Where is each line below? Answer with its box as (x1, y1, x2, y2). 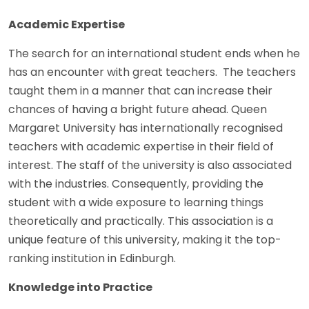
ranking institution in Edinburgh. (8, 250, 176, 266)
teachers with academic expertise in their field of (8, 138, 274, 154)
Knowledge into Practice (8, 279, 152, 295)
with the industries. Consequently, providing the (8, 175, 263, 192)
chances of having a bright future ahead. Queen (8, 101, 267, 117)
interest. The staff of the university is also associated (8, 157, 292, 173)
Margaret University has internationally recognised (8, 119, 283, 136)
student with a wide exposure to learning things (8, 194, 263, 210)
